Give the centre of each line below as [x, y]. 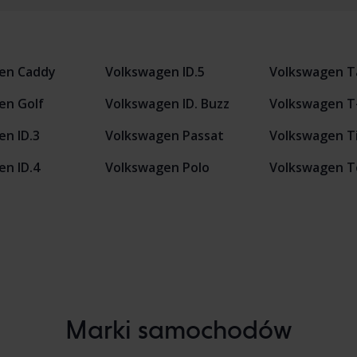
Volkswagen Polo [157, 167]
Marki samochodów [178, 330]
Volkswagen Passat [164, 135]
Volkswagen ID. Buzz [167, 104]
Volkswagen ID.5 [155, 72]
